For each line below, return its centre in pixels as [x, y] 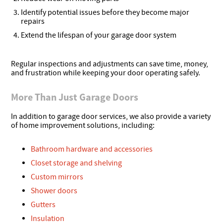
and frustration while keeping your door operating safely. [106, 73]
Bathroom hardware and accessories [92, 149]
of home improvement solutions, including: [83, 125]
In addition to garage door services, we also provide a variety [111, 116]
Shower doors [54, 191]
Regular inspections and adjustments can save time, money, [110, 64]
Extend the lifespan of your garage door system [99, 35]
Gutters [43, 204]
